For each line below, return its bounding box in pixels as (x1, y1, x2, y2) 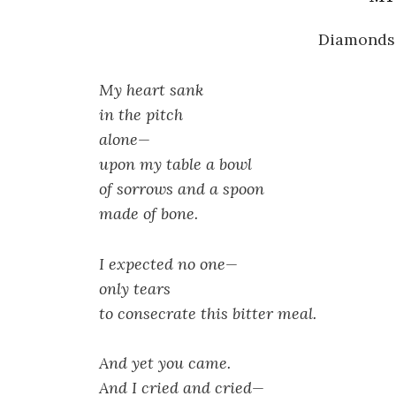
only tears (99, 278, 171, 299)
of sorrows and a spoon (99, 178, 264, 199)
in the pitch (99, 103, 183, 125)
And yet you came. (99, 353, 231, 374)
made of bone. (99, 202, 198, 224)
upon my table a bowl (99, 153, 252, 174)
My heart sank (99, 79, 203, 100)
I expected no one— (99, 253, 238, 274)
